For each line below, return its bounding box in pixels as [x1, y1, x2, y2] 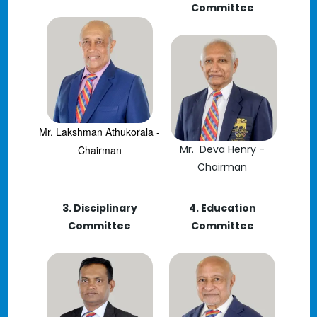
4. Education [188, 201, 256, 215]
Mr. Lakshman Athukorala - [39, 125, 160, 139]
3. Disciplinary [62, 201, 137, 215]
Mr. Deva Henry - [180, 142, 265, 156]
